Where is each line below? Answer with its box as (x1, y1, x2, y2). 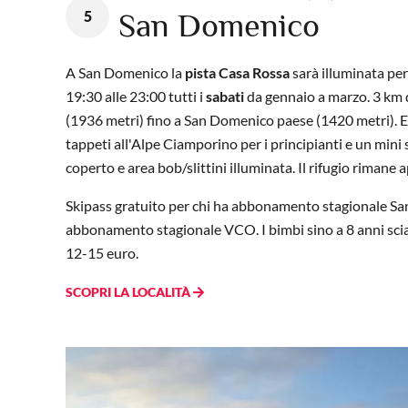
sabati (206, 87, 244, 105)
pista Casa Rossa (185, 63, 290, 81)
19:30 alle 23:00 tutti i (66, 87, 206, 105)
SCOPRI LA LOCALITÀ (66, 283, 193, 300)
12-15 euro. (66, 243, 138, 261)
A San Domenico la (66, 63, 185, 81)
